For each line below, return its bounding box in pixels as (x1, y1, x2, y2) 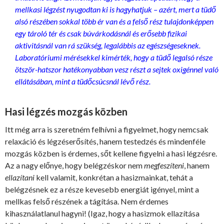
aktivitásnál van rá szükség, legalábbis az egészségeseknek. (15, 40, 200, 50)
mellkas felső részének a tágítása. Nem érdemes (5, 196, 168, 206)
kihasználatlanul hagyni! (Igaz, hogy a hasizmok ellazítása (5, 208, 199, 218)
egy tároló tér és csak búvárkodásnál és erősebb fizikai (15, 28, 187, 38)
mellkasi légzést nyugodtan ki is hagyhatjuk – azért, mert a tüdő (15, 4, 216, 14)
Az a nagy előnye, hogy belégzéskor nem (5, 160, 144, 170)
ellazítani (5, 172, 34, 182)
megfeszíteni (144, 160, 184, 170)
